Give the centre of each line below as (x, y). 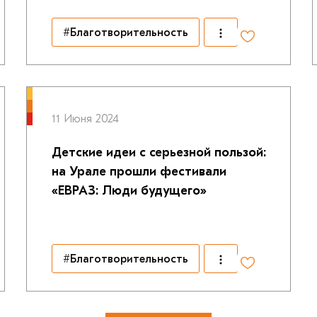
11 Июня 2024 (85, 119)
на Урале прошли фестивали (139, 172)
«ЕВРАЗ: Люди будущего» (129, 191)
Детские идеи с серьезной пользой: (158, 152)
